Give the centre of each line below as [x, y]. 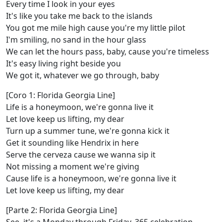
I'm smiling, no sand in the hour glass [76, 40]
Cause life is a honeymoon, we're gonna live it [91, 179]
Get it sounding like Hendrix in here [72, 143]
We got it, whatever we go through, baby [83, 76]
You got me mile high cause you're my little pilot [96, 28]
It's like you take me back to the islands [79, 16]
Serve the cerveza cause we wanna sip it [81, 155]
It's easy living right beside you [63, 64]
